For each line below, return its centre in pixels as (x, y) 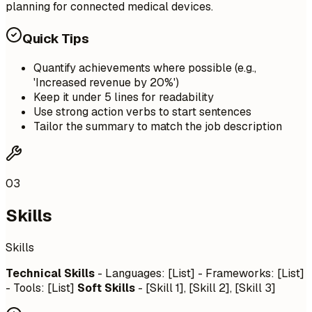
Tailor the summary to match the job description (158, 127)
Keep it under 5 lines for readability (124, 97)
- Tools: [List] (41, 288)
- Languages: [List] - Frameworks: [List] (200, 273)
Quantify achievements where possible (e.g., (145, 68)
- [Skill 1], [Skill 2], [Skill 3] (205, 288)
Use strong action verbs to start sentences (142, 112)
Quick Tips (56, 39)
